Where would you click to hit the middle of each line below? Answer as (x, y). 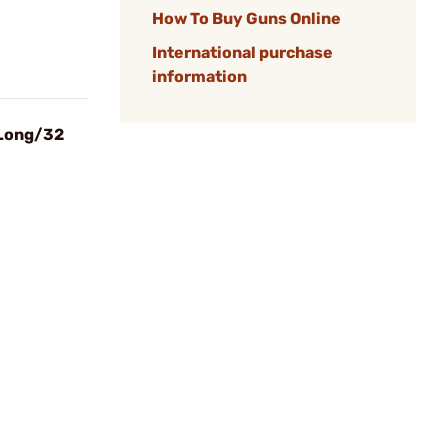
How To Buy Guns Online (246, 18)
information (199, 76)
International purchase (242, 52)
